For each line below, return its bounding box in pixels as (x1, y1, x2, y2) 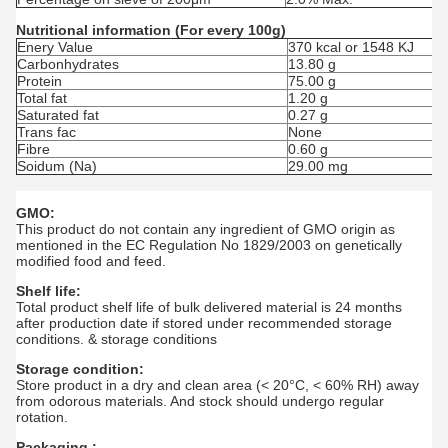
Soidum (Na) (17, 158, 97, 174)
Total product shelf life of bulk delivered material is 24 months (16, 299, 402, 315)
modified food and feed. (16, 253, 166, 269)
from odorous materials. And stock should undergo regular (16, 393, 384, 409)
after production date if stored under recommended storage (16, 315, 392, 331)
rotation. (16, 409, 68, 425)
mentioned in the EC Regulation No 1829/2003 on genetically (16, 237, 402, 253)
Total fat (17, 90, 67, 106)
